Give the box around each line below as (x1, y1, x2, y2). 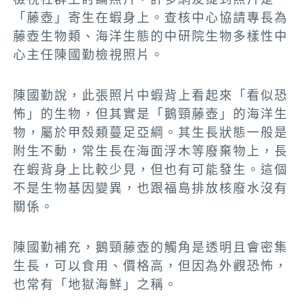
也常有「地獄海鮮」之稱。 (13, 277, 179, 292)
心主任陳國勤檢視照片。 (13, 47, 165, 63)
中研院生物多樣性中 (164, 29, 289, 44)
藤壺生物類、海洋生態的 (13, 29, 165, 44)
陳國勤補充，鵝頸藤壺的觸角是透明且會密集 (13, 240, 289, 255)
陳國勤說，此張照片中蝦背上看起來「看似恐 (13, 88, 289, 103)
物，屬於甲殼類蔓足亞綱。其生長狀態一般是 (13, 125, 289, 140)
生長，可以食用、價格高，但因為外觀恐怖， (13, 258, 289, 274)
